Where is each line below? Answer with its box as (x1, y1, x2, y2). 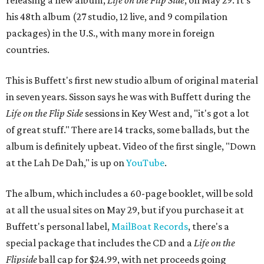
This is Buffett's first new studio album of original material (6, 74, 258, 86)
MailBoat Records (111, 220, 188, 232)
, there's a (188, 220, 229, 232)
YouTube (126, 157, 164, 169)
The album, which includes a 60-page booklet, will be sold (6, 187, 253, 199)
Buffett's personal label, (6, 220, 111, 232)
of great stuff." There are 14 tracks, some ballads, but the (6, 124, 249, 136)
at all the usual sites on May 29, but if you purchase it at (6, 204, 244, 216)
